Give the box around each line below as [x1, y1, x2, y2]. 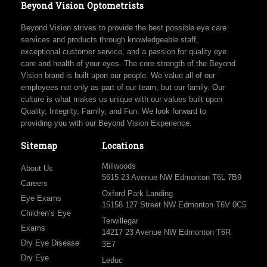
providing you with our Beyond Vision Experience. [21, 119, 192, 128]
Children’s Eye [21, 209, 71, 218]
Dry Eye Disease [21, 238, 79, 248]
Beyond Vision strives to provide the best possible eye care [21, 23, 226, 33]
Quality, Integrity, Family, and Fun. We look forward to [21, 107, 206, 116]
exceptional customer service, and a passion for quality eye [21, 47, 226, 57]
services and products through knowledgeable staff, [21, 35, 198, 45]
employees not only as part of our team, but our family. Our [21, 83, 225, 92]
